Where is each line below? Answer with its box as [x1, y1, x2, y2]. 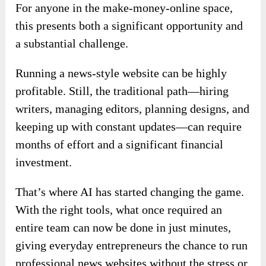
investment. [15, 156, 72, 169]
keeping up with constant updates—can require [15, 120, 242, 134]
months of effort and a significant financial [15, 138, 224, 151]
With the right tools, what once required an [15, 203, 223, 217]
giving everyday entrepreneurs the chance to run [15, 239, 248, 252]
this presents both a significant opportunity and [15, 19, 243, 33]
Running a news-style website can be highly [15, 66, 227, 80]
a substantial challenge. [15, 37, 129, 50]
